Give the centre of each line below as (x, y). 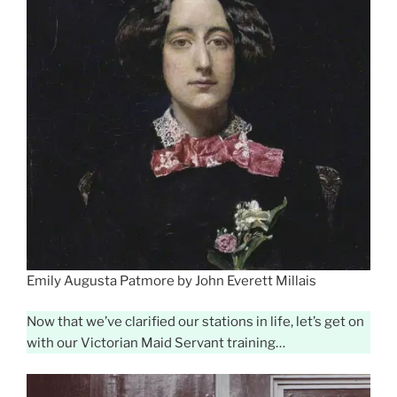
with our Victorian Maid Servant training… (156, 343)
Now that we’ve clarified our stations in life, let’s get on (195, 322)
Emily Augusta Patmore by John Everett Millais (171, 280)
